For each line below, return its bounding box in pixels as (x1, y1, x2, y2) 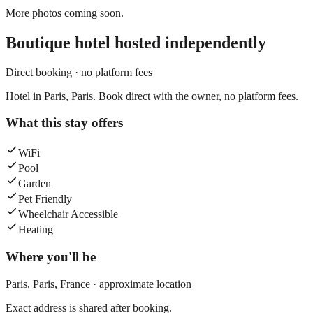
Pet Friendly (18, 193, 72, 205)
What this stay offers (6, 115, 123, 131)
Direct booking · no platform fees (6, 66, 152, 78)
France (60, 277, 90, 290)
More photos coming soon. (6, 6, 124, 19)
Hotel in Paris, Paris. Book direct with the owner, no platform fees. (6, 89, 298, 102)
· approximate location (90, 277, 191, 290)
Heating (18, 224, 53, 236)
